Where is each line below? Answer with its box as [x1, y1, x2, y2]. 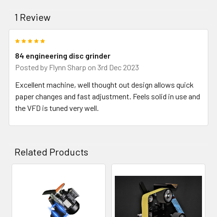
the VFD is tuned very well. [15, 103, 99, 112]
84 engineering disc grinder [15, 50, 110, 60]
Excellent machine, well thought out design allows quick [15, 79, 194, 89]
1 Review [15, 11, 50, 23]
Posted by [15, 62, 49, 72]
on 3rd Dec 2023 [86, 62, 139, 72]
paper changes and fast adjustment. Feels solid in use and [15, 91, 200, 101]
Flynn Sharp [49, 62, 86, 72]
